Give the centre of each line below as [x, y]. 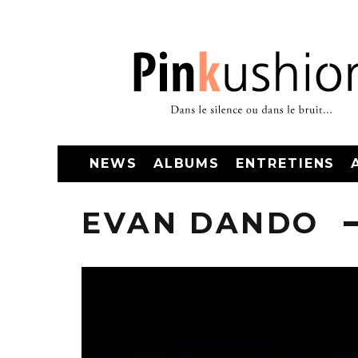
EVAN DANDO [201, 223]
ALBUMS [187, 163]
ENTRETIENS [286, 163]
